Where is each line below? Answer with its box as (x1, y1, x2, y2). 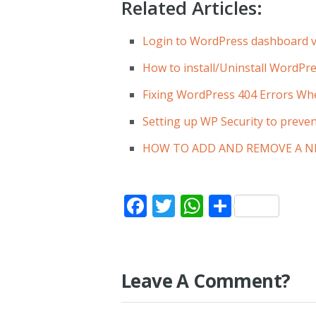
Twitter (175, 190, 250, 221)
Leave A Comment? (121, 267, 291, 293)
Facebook (147, 190, 246, 221)
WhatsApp (203, 190, 312, 221)
